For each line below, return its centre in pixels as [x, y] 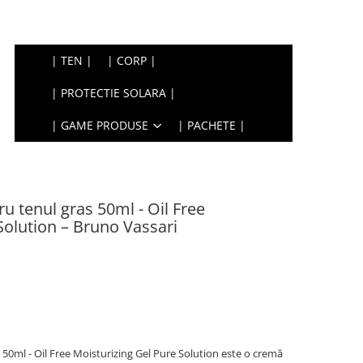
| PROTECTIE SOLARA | [114, 93]
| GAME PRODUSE [100, 125]
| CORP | [132, 60]
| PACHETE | [212, 125]
